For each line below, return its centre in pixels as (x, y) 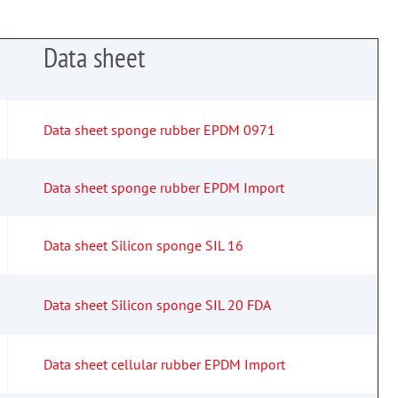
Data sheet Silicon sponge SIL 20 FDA (157, 305)
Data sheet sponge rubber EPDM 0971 (159, 130)
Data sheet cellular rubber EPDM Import (164, 365)
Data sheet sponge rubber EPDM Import (164, 188)
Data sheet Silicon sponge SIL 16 (143, 246)
